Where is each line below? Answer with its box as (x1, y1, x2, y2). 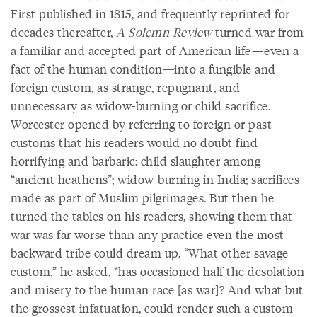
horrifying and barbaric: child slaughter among (11, 152, 260, 169)
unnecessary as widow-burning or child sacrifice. (11, 97, 270, 114)
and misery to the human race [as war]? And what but (11, 281, 304, 298)
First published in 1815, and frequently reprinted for (11, 5, 290, 22)
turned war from (212, 23, 304, 40)
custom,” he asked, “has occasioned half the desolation (11, 263, 304, 279)
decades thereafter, (11, 23, 116, 40)
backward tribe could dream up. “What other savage (11, 244, 289, 261)
